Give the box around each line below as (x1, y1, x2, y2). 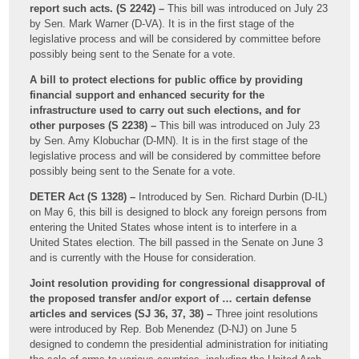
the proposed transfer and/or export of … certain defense (30, 292, 312, 305)
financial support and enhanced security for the (30, 88, 265, 101)
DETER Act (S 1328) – (30, 190, 136, 203)
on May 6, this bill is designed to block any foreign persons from (30, 205, 328, 218)
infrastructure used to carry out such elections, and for (30, 103, 301, 116)
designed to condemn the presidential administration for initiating (30, 337, 329, 350)
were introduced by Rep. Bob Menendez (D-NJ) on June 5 (30, 322, 297, 335)
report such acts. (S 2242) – (30, 2, 168, 14)
